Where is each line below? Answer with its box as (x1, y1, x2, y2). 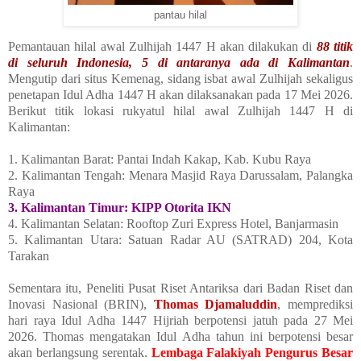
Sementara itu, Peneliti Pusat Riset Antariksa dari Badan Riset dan (8, 281, 353, 296)
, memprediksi (277, 297, 354, 312)
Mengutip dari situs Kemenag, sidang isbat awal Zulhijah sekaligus (8, 72, 353, 86)
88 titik (316, 39, 354, 54)
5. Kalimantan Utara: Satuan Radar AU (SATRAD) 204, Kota (8, 233, 353, 247)
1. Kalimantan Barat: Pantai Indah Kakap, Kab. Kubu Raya (8, 152, 311, 167)
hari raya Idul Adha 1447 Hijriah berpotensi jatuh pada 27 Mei (8, 313, 353, 328)
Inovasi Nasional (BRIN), (8, 297, 154, 312)
